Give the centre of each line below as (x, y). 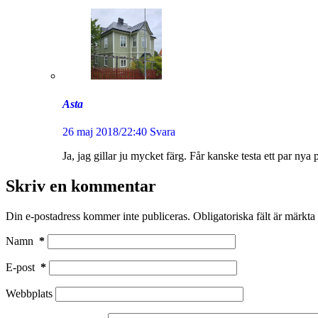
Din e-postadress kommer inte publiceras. (98, 216)
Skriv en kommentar (81, 186)
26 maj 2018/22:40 (105, 131)
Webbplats (29, 293)
